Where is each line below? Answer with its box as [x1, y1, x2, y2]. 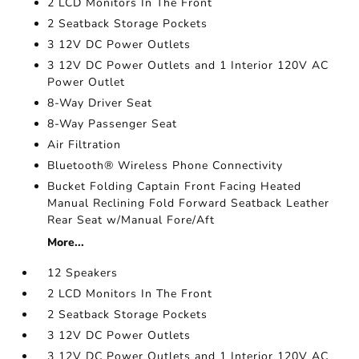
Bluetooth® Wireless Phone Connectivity [47, 158, 284, 174]
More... [47, 235, 85, 251]
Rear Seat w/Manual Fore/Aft [47, 212, 216, 228]
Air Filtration [47, 137, 122, 153]
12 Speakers [47, 265, 119, 281]
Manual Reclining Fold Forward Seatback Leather [47, 196, 330, 212]
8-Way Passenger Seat [47, 116, 178, 132]
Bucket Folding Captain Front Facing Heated [47, 179, 302, 195]
